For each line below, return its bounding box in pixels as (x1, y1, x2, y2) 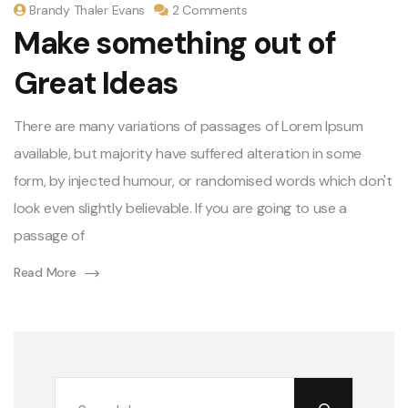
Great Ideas (14, 63, 178, 105)
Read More (14, 264, 76, 281)
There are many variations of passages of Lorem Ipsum (14, 117, 363, 137)
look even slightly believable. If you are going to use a (14, 199, 348, 219)
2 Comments (171, 2, 248, 19)
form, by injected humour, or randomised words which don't (14, 171, 393, 191)
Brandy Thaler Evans (29, 2, 146, 19)
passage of (14, 226, 85, 246)
